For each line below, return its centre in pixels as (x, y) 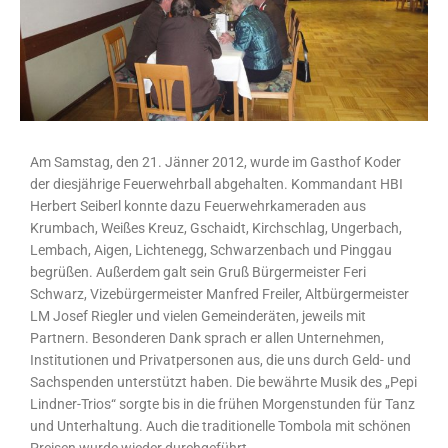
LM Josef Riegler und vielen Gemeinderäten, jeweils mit (198, 315)
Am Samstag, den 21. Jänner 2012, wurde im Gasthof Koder (215, 161)
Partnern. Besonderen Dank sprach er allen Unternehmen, (207, 337)
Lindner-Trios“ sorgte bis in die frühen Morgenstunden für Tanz (222, 403)
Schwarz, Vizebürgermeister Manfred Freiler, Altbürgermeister (219, 293)
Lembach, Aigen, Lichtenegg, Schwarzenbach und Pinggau (211, 249)
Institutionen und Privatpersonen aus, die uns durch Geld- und (220, 359)
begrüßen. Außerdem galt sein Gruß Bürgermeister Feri (198, 271)
